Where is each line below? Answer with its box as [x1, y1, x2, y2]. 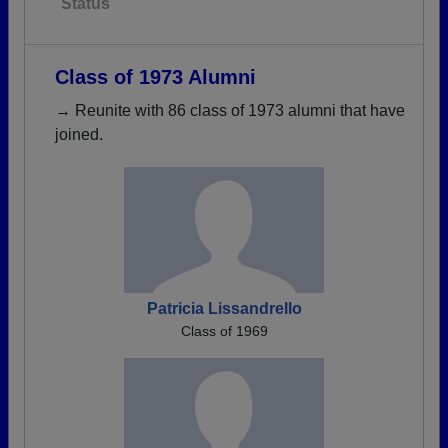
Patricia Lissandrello [146, 300, 302, 318]
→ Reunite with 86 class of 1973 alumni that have [55, 102, 405, 120]
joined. [55, 126, 103, 144]
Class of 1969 [180, 323, 268, 340]
